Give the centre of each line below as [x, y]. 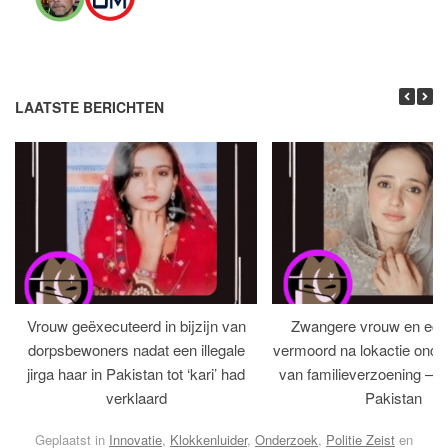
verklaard [136, 398]
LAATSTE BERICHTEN [89, 107]
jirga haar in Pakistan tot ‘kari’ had [136, 374]
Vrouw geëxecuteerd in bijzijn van [136, 326]
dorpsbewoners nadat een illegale [136, 350]
